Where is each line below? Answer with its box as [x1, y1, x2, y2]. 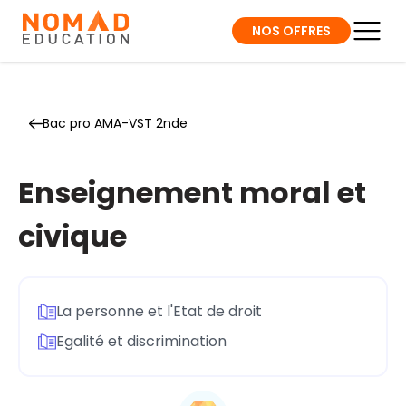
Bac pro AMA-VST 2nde [43, 114, 188, 132]
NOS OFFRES [252, 21, 331, 40]
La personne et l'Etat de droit [56, 300, 262, 322]
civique [18, 216, 127, 256]
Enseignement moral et [18, 172, 366, 213]
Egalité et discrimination [56, 331, 227, 353]
